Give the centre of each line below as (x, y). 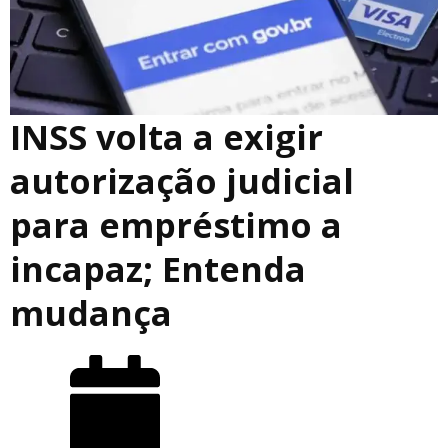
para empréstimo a (176, 224)
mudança (91, 312)
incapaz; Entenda (158, 268)
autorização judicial (182, 180)
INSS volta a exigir (166, 136)
